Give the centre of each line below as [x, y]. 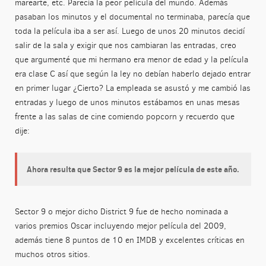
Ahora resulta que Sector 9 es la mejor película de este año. [133, 170]
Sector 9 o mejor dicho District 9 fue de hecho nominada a [121, 212]
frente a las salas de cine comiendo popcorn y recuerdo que [124, 117]
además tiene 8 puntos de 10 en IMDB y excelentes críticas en [129, 240]
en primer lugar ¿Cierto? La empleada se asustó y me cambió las [132, 88]
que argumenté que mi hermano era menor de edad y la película [131, 60]
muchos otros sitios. [52, 255]
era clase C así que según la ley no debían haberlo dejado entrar [132, 74]
